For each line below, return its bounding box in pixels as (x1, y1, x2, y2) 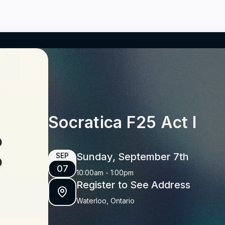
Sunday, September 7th (76, 150, 189, 163)
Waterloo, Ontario (76, 196, 135, 205)
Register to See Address (76, 178, 190, 191)
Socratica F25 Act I (48, 112, 196, 132)
